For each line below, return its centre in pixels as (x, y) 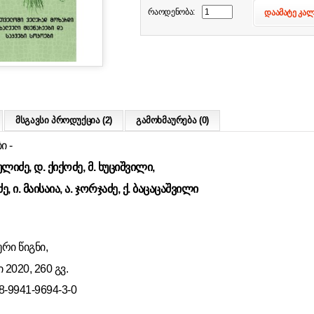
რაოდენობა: (171, 12)
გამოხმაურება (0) (172, 120)
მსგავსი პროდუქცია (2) (64, 120)
